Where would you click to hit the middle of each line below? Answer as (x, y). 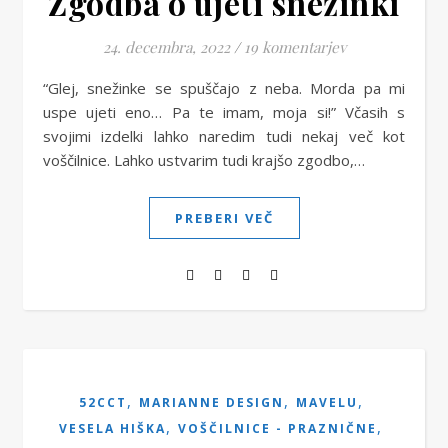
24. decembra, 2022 (166, 47)
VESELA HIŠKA (112, 428)
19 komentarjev (294, 47)
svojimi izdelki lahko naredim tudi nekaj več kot (224, 136)
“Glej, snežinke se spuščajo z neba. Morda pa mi (51, 88)
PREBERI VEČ (224, 218)
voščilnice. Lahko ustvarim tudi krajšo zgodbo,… (204, 160)
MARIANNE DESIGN (211, 402)
